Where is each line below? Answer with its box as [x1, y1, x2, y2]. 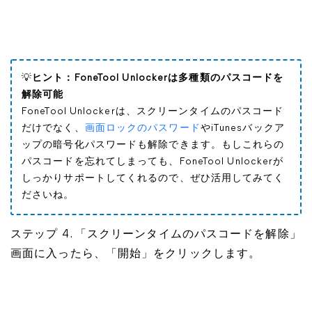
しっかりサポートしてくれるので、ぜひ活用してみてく [22, 173, 285, 184]
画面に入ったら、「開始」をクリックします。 [10, 249, 261, 260]
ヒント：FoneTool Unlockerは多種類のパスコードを [32, 73, 284, 84]
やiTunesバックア [200, 123, 285, 134]
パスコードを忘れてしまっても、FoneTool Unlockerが [22, 157, 284, 167]
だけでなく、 [22, 123, 85, 134]
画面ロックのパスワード [84, 123, 201, 134]
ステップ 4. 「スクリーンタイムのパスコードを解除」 [10, 229, 302, 240]
